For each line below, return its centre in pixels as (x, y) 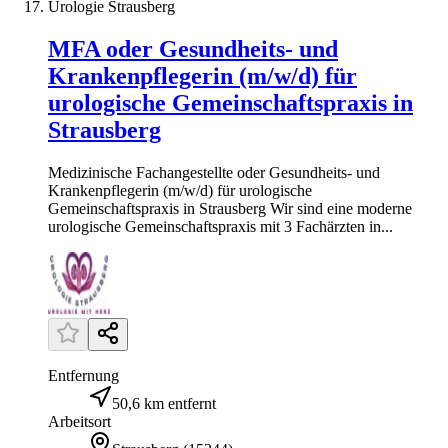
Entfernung (83, 375)
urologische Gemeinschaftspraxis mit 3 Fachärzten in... (220, 226)
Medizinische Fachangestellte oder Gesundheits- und (214, 172)
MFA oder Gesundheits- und (193, 48)
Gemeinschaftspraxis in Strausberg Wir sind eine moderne (230, 208)
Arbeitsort (79, 421)
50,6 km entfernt (164, 403)
